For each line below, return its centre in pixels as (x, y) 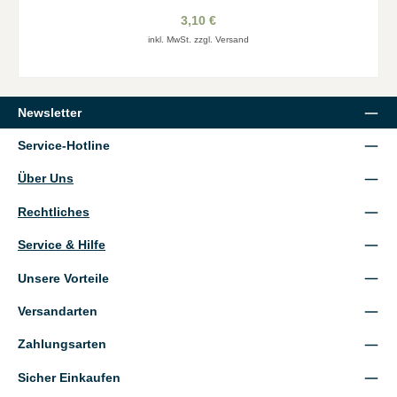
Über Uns (46, 179)
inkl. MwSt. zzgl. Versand (198, 39)
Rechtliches (54, 211)
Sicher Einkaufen (69, 377)
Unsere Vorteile (63, 278)
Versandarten (58, 311)
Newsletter (50, 112)
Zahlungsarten (62, 344)
